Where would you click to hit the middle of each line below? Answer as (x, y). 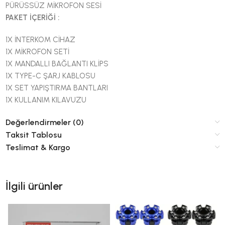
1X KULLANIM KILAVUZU (46, 100)
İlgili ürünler (34, 186)
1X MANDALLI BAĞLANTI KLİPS (57, 64)
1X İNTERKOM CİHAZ (41, 39)
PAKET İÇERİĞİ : (33, 17)
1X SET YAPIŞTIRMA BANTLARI (57, 88)
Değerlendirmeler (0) (45, 122)
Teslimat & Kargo (38, 147)
